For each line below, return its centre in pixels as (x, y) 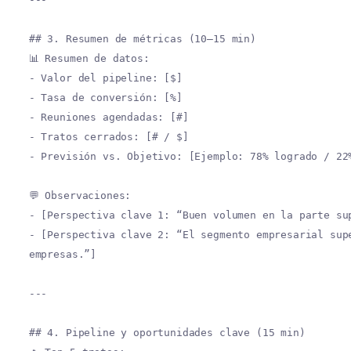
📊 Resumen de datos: (89, 58)
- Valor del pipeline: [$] (105, 78)
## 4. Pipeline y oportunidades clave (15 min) (167, 333)
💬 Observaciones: (80, 195)
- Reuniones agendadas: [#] (109, 117)
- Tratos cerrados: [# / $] (109, 137)
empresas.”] (63, 254)
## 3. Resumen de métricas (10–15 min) (142, 39)
